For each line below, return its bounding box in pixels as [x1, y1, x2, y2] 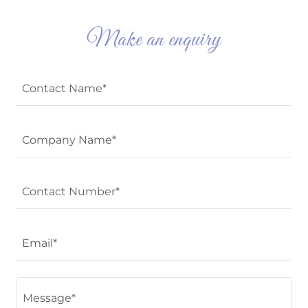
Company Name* [22, 133, 116, 146]
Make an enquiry [86, 26, 222, 55]
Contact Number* [22, 184, 120, 198]
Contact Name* [22, 81, 107, 95]
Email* [22, 236, 57, 250]
